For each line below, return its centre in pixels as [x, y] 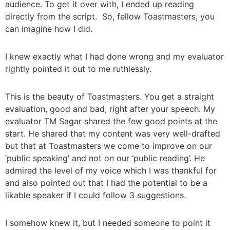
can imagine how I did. [50, 29]
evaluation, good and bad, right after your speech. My [110, 109]
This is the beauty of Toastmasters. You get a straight [110, 97]
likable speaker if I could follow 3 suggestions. [97, 195]
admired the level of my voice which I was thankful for [111, 171]
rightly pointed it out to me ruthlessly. [80, 69]
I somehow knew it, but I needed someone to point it [108, 223]
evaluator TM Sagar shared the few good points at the [111, 121]
